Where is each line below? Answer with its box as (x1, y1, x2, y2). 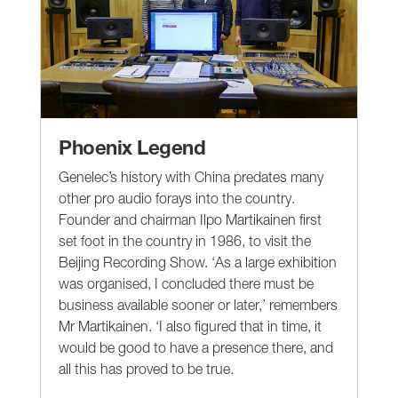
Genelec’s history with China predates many (59, 167, 323, 186)
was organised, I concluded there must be (59, 274, 314, 292)
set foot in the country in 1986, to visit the (59, 231, 311, 250)
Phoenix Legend (59, 134, 205, 160)
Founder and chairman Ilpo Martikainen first (59, 210, 322, 228)
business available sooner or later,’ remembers (59, 295, 338, 314)
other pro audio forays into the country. (59, 188, 295, 207)
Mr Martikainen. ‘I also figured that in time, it (59, 316, 322, 335)
